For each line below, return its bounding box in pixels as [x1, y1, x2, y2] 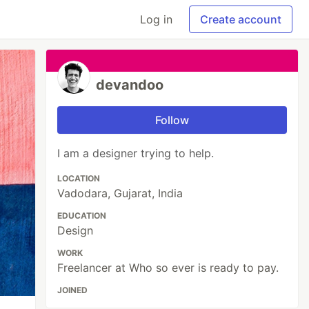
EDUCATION [57, 210, 107, 221]
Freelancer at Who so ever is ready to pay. [57, 261, 279, 275]
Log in [140, 12, 172, 26]
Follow [155, 113, 190, 127]
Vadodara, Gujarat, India [57, 186, 183, 200]
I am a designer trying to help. [57, 146, 215, 160]
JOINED [57, 285, 88, 295]
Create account [200, 12, 281, 26]
